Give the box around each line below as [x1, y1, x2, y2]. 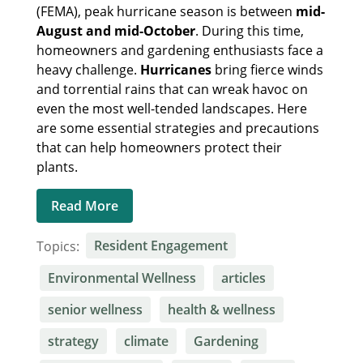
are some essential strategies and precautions [36, 118, 319, 137]
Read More [50, 196, 118, 215]
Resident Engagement [93, 237, 228, 255]
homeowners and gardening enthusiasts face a [36, 41, 323, 59]
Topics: [36, 237, 83, 255]
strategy [47, 331, 99, 350]
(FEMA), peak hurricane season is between [36, 2, 296, 20]
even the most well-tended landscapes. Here [36, 99, 307, 117]
